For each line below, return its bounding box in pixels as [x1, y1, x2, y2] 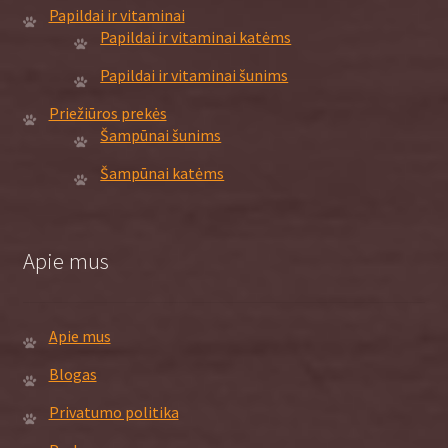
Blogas [48, 364, 97, 385]
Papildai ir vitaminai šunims [100, 64, 289, 85]
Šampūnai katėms [100, 162, 225, 183]
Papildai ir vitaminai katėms [100, 26, 292, 47]
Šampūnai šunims [100, 124, 222, 145]
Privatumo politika [48, 402, 179, 423]
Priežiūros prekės [48, 102, 167, 123]
